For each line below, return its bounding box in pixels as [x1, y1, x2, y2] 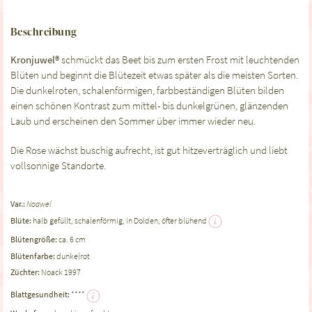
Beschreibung [10, 24, 77, 39]
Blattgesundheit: [10, 289, 71, 300]
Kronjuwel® [10, 53, 59, 67]
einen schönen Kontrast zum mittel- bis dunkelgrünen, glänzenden [10, 99, 288, 113]
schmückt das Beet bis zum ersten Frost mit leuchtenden [59, 53, 299, 67]
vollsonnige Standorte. [10, 159, 106, 173]
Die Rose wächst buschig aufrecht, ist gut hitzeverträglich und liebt [10, 143, 288, 157]
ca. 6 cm [58, 233, 86, 244]
